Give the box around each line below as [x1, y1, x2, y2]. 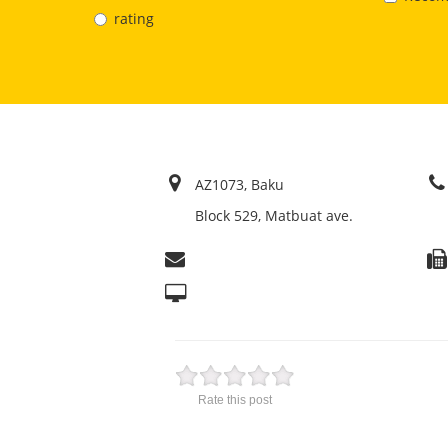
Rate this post [197, 392, 272, 407]
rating [113, 9, 154, 29]
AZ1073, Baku [194, 174, 284, 194]
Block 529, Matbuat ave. [194, 205, 353, 225]
